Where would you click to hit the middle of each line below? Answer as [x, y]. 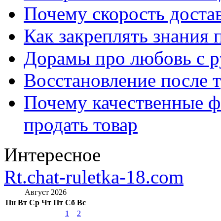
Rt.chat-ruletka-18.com [94, 177]
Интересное [52, 154]
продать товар [81, 124]
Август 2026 [46, 192]
